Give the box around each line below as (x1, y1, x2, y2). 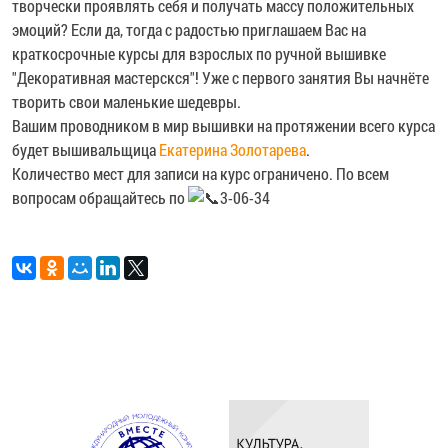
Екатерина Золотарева (159, 138, 306, 160)
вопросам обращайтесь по (12, 186, 188, 208)
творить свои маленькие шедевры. (12, 90, 241, 112)
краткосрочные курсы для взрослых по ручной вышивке (12, 42, 386, 64)
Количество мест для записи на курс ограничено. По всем (12, 162, 389, 184)
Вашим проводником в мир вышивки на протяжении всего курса (12, 114, 435, 136)
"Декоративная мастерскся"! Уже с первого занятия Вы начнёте (12, 66, 429, 88)
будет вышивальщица (12, 138, 159, 160)
